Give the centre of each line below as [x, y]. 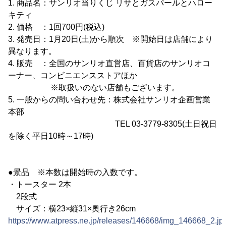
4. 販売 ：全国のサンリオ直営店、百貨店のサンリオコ [109, 64]
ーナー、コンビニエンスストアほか [73, 76]
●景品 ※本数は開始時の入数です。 [75, 173]
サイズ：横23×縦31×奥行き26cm [72, 209]
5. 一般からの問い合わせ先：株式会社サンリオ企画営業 [109, 100]
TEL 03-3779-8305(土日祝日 [112, 124]
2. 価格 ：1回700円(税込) [56, 27]
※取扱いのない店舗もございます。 [94, 88]
